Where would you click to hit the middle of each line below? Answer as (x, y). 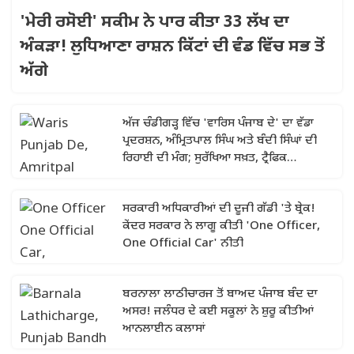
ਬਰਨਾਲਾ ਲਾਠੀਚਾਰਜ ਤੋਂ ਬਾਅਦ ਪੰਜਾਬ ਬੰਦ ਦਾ (220, 294)
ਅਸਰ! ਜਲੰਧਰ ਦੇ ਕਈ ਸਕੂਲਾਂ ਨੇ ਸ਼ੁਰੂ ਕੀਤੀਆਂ (218, 312)
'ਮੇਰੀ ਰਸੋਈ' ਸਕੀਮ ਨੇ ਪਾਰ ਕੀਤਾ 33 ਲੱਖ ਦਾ (154, 23)
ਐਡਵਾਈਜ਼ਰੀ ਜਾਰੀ (163, 176)
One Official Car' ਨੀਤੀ (183, 244)
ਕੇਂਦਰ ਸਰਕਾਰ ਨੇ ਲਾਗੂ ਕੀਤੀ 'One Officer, (221, 226)
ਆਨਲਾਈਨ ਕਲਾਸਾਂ (164, 329)
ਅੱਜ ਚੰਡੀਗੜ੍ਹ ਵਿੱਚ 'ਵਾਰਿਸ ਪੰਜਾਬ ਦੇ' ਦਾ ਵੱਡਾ (218, 124)
